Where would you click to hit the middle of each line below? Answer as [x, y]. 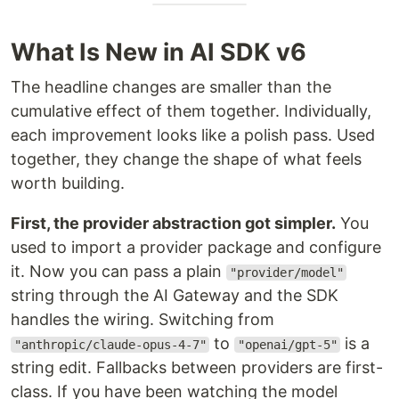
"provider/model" [286, 273]
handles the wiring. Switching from [142, 319]
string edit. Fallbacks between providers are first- [197, 367]
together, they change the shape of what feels [186, 159]
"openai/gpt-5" [287, 345]
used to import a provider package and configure [196, 247]
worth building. [68, 183]
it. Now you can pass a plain [118, 271]
